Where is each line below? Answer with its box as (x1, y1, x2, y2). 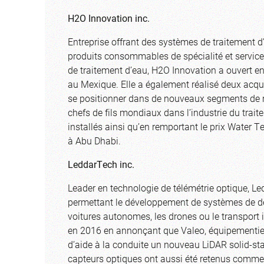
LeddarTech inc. (68, 157, 134, 170)
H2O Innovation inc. (68, 11, 150, 24)
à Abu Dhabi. (68, 134, 121, 147)
